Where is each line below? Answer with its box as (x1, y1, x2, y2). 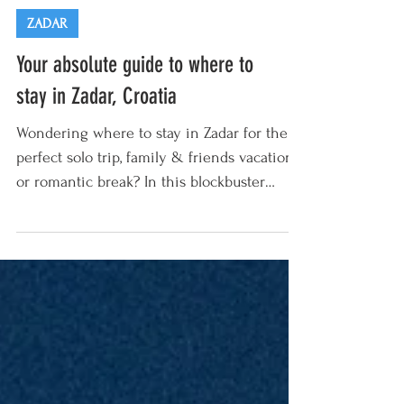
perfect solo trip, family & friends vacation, (16, 192, 296, 209)
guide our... (16, 241, 88, 258)
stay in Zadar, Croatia (16, 126, 177, 152)
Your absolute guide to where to (16, 95, 253, 121)
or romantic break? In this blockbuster (16, 216, 265, 234)
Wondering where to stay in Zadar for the (16, 168, 288, 185)
